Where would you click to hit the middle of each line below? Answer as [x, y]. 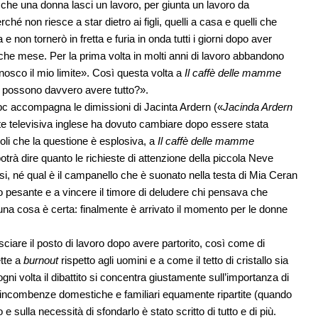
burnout [42, 261]
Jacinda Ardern [258, 107]
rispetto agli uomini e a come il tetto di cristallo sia [175, 261]
